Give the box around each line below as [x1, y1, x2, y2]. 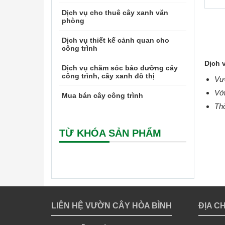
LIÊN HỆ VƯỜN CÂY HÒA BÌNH [51, 201, 172, 210]
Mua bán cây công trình [62, 91, 143, 99]
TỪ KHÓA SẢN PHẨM [59, 128, 161, 139]
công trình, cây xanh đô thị [62, 72, 155, 80]
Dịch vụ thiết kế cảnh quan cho [62, 36, 169, 44]
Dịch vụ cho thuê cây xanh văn [62, 9, 168, 17]
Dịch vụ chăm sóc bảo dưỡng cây [62, 64, 178, 72]
